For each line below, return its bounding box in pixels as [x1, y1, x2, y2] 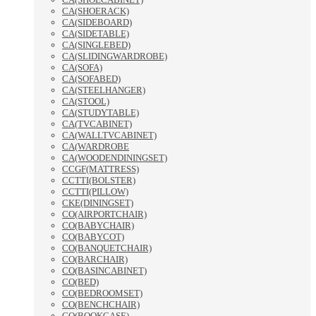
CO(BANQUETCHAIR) [62, 243, 152, 254]
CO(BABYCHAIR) [62, 220, 134, 231]
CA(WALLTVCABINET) [62, 130, 157, 141]
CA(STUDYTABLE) [62, 107, 139, 119]
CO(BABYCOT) [62, 231, 124, 243]
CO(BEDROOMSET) [62, 288, 142, 299]
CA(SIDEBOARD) [62, 17, 132, 28]
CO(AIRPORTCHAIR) [62, 209, 147, 220]
